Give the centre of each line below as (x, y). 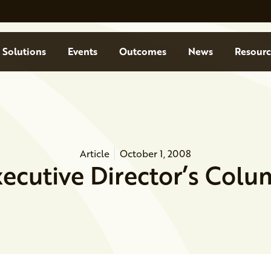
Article (95, 153)
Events (82, 51)
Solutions (24, 51)
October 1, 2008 (155, 153)
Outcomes (142, 51)
